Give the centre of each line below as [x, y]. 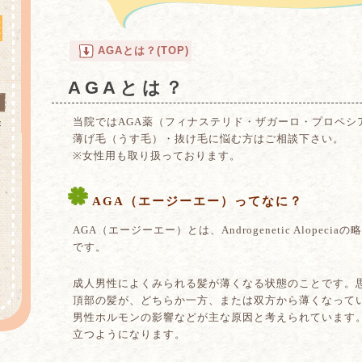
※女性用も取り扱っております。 [157, 156]
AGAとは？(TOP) [143, 51]
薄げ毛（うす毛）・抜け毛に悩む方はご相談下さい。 [208, 139]
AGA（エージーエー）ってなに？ [196, 201]
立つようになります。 [129, 334]
